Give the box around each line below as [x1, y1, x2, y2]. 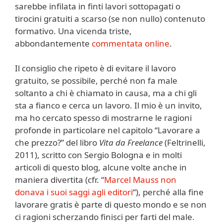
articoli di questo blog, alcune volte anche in [15, 162, 187, 173]
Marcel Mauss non [104, 174, 176, 186]
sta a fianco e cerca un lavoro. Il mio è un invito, [15, 100, 202, 111]
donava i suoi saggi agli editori [15, 186, 133, 198]
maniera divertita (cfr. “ [15, 174, 104, 186]
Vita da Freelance [99, 137, 163, 149]
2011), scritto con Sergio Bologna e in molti [15, 149, 182, 161]
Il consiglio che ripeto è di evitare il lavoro [15, 62, 176, 74]
